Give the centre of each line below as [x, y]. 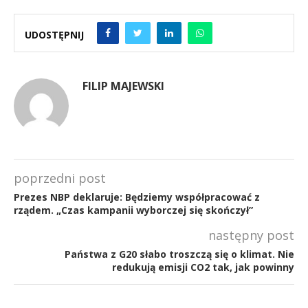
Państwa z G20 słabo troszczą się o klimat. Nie [179, 254]
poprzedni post [60, 178]
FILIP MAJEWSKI [123, 86]
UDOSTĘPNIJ [54, 34]
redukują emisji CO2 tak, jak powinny [203, 267]
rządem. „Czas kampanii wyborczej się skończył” [133, 210]
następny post [251, 235]
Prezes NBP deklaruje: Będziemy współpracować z [137, 197]
